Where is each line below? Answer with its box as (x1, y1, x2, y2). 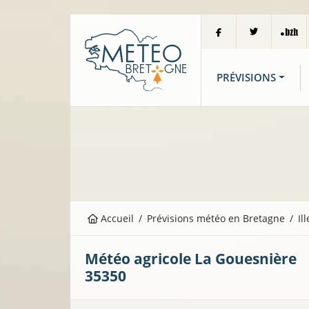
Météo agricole (85, 249, 195, 269)
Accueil (98, 212, 134, 226)
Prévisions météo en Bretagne (147, 212, 286, 226)
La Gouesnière (195, 249, 297, 269)
